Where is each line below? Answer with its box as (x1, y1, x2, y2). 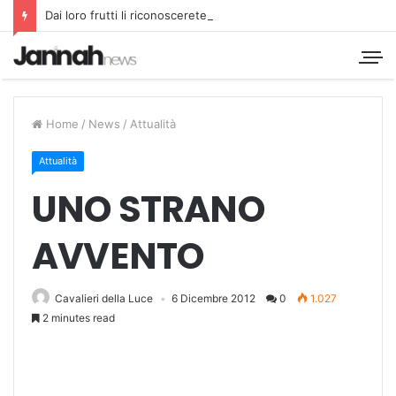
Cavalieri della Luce (55, 291, 153, 305)
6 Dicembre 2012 (171, 291, 255, 305)
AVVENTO (32, 230, 204, 281)
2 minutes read (40, 310, 115, 324)
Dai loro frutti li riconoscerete (45, 8, 207, 22)
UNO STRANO (32, 183, 264, 234)
